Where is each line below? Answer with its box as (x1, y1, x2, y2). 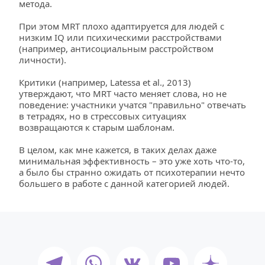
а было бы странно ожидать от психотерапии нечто (19, 166, 245, 178)
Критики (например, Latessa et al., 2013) (19, 76, 191, 88)
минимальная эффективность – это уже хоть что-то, (19, 155, 245, 167)
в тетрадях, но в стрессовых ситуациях (19, 110, 186, 122)
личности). (19, 54, 66, 66)
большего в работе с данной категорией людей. (19, 177, 230, 189)
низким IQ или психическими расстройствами (19, 31, 222, 43)
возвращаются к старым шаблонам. (19, 121, 174, 133)
